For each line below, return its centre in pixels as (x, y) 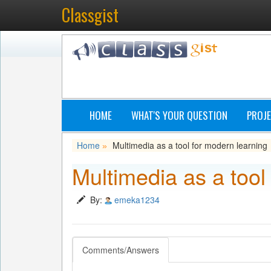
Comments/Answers (121, 250)
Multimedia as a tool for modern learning (190, 145)
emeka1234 (137, 200)
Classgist (90, 15)
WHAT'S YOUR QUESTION (179, 115)
